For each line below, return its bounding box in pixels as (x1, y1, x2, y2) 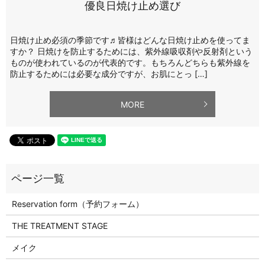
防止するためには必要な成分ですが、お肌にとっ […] (10, 68, 208, 79)
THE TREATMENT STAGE (11, 221, 108, 231)
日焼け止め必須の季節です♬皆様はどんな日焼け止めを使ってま (10, 34, 250, 45)
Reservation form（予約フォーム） (11, 199, 144, 209)
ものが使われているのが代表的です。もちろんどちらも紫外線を (10, 57, 250, 67)
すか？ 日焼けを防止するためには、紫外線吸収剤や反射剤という (10, 46, 253, 56)
